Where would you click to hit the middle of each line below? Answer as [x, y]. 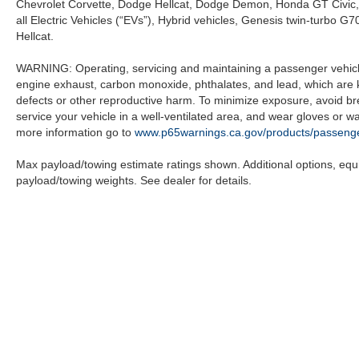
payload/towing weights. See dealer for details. [134, 180]
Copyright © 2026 [214, 339]
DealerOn [288, 339]
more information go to [75, 132]
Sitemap [335, 339]
